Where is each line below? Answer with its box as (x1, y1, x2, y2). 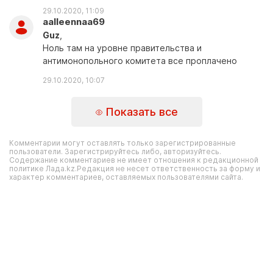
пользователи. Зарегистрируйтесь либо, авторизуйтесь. (9, 147, 221, 156)
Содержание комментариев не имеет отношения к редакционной (9, 155, 258, 165)
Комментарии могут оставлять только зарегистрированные (9, 138, 236, 147)
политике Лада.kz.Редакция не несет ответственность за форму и (9, 164, 260, 173)
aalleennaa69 (43, 16, 105, 27)
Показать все (102, 105, 178, 118)
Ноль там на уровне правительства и (43, 43, 202, 53)
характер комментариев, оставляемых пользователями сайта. (9, 172, 243, 182)
